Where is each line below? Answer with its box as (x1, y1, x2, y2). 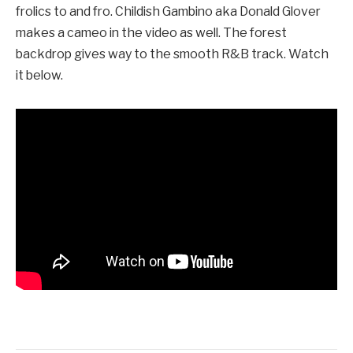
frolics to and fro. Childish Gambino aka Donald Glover (16, 3, 321, 19)
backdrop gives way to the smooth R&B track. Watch (16, 46, 329, 61)
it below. (16, 67, 63, 83)
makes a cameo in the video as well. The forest (16, 24, 287, 40)
